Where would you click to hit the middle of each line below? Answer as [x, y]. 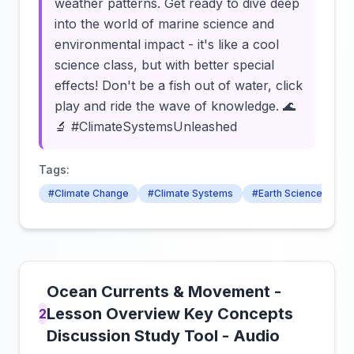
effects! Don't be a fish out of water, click [179, 85]
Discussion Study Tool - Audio [164, 336]
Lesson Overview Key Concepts [170, 314]
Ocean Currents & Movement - [164, 292]
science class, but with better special [164, 65]
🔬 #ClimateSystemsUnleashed [146, 126]
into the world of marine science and [164, 24]
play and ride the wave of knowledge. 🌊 [175, 106]
